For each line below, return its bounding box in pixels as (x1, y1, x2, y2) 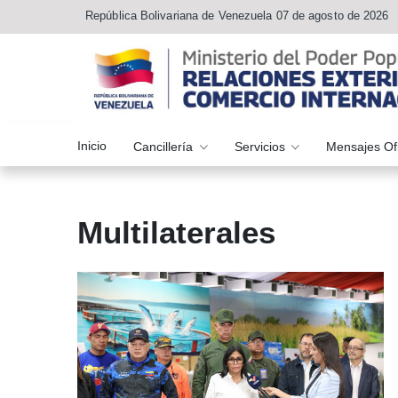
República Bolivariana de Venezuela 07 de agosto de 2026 (85, 9, 389, 22)
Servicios (234, 139, 289, 154)
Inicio (77, 138, 107, 153)
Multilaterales (77, 215, 275, 251)
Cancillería (133, 139, 196, 154)
